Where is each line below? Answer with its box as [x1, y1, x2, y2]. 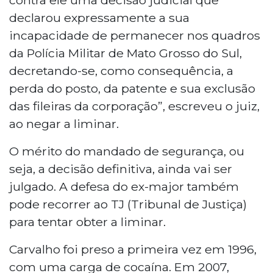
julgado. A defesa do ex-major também [9, 179, 239, 194]
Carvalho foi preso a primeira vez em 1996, [9, 241, 257, 257]
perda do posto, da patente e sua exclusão [9, 80, 255, 96]
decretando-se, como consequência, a [9, 63, 233, 78]
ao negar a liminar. [9, 116, 119, 131]
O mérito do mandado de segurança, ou [9, 143, 244, 158]
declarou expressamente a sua [9, 10, 190, 25]
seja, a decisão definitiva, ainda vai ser [9, 161, 232, 176]
